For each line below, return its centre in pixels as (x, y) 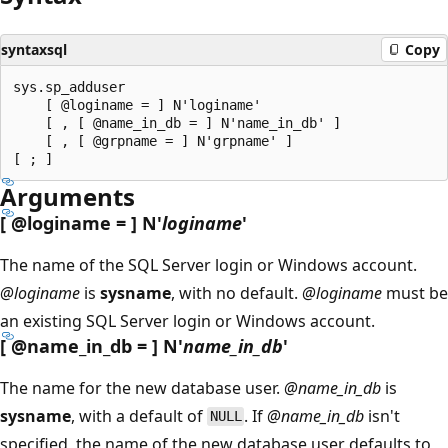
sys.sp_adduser (69, 86)
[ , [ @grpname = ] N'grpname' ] (153, 140)
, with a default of (139, 415)
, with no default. (236, 292)
